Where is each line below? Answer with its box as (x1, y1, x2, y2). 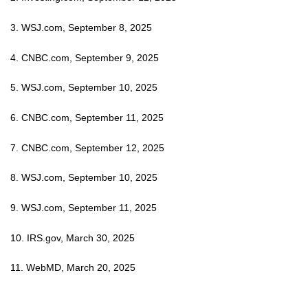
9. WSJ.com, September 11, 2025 (10, 202, 157, 214)
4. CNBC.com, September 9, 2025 (10, 52, 159, 63)
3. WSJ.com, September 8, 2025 (10, 22, 152, 34)
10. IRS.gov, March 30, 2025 (10, 232, 135, 243)
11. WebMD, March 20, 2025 (10, 262, 135, 274)
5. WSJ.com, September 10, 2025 (10, 82, 157, 93)
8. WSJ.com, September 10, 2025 (10, 172, 157, 184)
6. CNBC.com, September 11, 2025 (10, 112, 164, 124)
